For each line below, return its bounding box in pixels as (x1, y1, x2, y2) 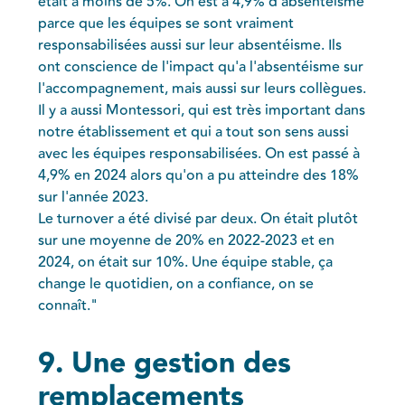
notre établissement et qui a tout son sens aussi (38, 120, 350, 143)
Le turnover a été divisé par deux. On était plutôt (38, 207, 359, 230)
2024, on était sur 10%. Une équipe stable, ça (38, 250, 334, 273)
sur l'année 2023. (38, 185, 149, 208)
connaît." (38, 294, 99, 316)
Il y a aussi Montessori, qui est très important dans (38, 99, 366, 121)
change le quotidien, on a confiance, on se (38, 272, 315, 295)
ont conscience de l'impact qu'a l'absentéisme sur (38, 55, 364, 78)
